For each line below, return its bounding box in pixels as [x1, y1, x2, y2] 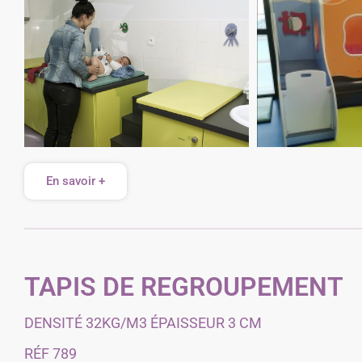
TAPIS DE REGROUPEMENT [24, 271, 343, 302]
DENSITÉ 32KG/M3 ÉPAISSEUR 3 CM [24, 314, 262, 331]
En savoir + [46, 174, 105, 188]
